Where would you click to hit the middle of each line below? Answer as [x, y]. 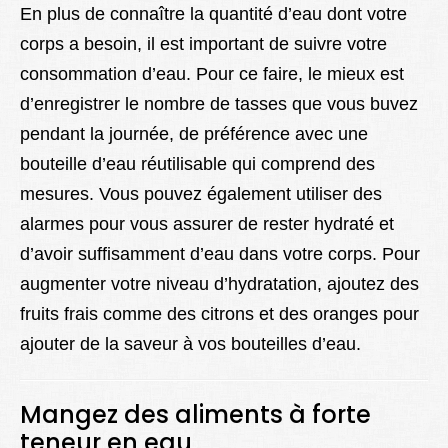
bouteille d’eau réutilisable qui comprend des [197, 164]
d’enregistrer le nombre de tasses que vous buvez [219, 104]
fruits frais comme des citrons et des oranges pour [219, 314]
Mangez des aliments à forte [195, 415]
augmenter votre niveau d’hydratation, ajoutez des [219, 284]
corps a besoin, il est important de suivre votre [203, 44]
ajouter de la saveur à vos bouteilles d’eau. [190, 344]
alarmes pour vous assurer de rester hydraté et [207, 224]
